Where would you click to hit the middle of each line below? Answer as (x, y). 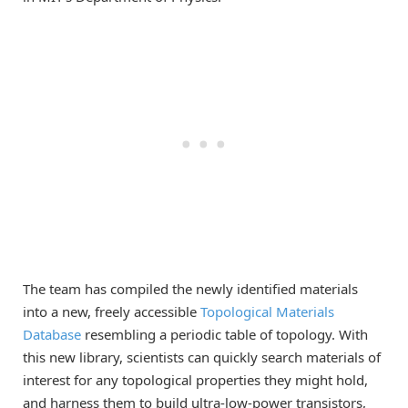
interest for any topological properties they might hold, (195, 379)
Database (52, 334)
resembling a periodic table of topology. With (224, 334)
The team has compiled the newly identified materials (190, 288)
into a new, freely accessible (112, 311)
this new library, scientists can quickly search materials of (202, 357)
